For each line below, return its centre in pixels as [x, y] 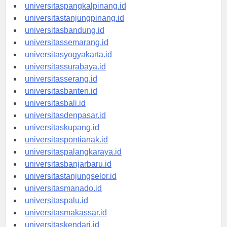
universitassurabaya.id [65, 76]
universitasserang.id [61, 88]
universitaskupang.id [62, 137]
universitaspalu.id [56, 210]
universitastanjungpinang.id [74, 27]
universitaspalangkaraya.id [73, 161]
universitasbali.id [55, 112]
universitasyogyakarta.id [68, 64]
